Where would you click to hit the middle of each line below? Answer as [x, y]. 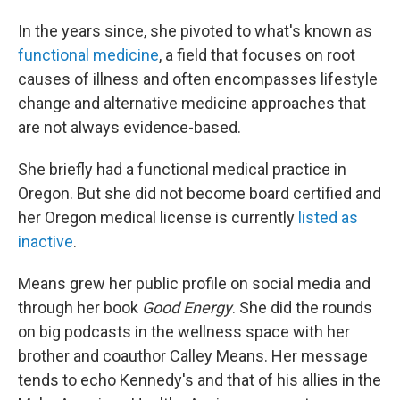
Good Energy [187, 308]
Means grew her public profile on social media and [194, 283]
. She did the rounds [302, 308]
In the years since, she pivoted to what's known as [195, 31]
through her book [80, 308]
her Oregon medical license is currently [158, 217]
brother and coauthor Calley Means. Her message [193, 356]
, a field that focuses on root [257, 55]
